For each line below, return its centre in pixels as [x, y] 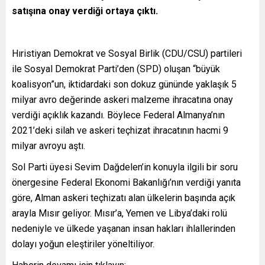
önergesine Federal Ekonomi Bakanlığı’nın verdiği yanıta [126, 182]
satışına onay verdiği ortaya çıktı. [85, 11]
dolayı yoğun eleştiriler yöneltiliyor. [83, 244]
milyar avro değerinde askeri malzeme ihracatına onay [122, 99]
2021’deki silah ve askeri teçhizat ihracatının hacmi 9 [120, 130]
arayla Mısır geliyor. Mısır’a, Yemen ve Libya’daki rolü [119, 213]
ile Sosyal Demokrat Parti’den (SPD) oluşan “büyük [116, 69]
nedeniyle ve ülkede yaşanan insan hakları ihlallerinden [124, 228]
